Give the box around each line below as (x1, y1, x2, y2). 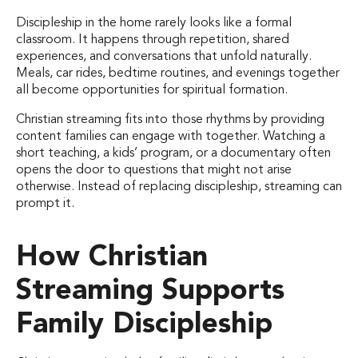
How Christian (16, 243, 208, 272)
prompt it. (16, 197, 74, 211)
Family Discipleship (16, 310, 272, 340)
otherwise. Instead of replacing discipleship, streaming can (16, 181, 342, 194)
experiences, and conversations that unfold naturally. (16, 50, 312, 64)
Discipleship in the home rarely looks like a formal (16, 17, 292, 30)
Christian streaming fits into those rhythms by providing (16, 113, 324, 127)
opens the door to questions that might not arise (16, 164, 292, 177)
